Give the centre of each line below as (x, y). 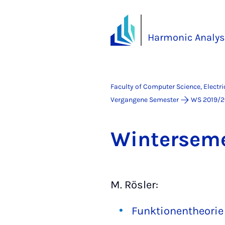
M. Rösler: (134, 185)
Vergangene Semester (145, 100)
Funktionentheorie (177, 211)
